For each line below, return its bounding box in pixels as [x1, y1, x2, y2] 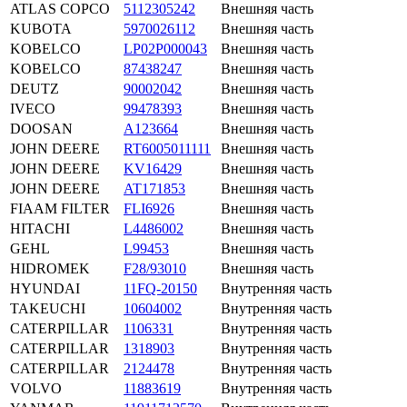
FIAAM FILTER [10, 200, 110, 216]
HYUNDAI [10, 280, 80, 296]
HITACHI [10, 220, 70, 236]
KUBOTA [10, 20, 72, 36]
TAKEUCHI [10, 300, 85, 316]
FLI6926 [124, 200, 174, 216]
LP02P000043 [124, 40, 207, 56]
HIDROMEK [10, 260, 90, 276]
